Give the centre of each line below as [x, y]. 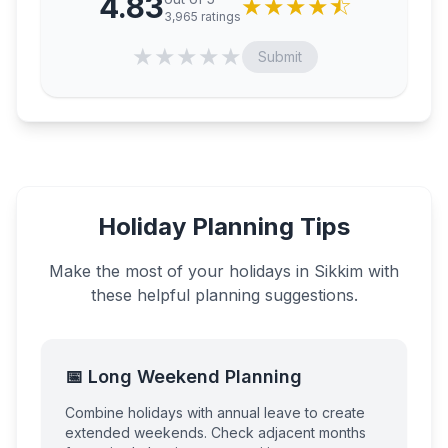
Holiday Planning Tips [224, 226]
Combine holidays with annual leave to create [215, 412]
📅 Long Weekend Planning [183, 376]
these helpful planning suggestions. [224, 295]
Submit [280, 56]
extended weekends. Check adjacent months [215, 432]
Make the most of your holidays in [181, 271]
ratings [219, 16]
